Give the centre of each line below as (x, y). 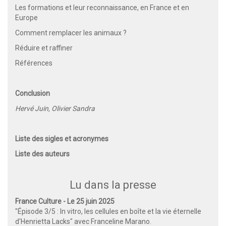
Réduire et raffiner (44, 48)
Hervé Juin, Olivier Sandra (55, 109)
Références (34, 63)
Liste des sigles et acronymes (62, 139)
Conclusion (33, 94)
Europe (26, 18)
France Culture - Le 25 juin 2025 (65, 202)
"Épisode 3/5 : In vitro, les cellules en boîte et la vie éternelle (108, 212)
